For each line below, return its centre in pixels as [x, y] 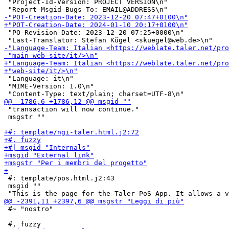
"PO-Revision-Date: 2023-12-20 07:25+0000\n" [94, 32]
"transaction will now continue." [72, 109]
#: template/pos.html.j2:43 [59, 178]
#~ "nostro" [29, 209]
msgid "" [22, 186]
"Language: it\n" [39, 78]
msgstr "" [25, 117]
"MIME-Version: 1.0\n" [49, 86]
